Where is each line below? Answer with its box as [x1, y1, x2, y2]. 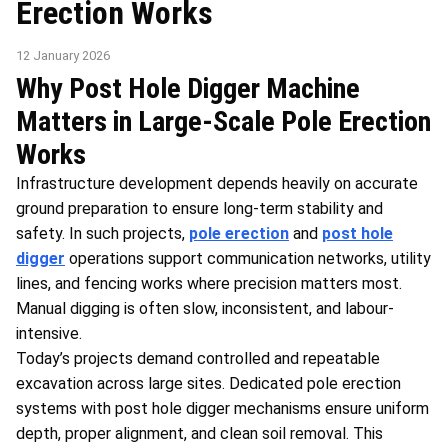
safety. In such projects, [16, 223, 185, 243]
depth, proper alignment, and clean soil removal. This [16, 423, 383, 443]
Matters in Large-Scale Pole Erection [16, 104, 431, 138]
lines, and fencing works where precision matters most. [16, 273, 402, 293]
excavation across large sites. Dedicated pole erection [16, 373, 401, 393]
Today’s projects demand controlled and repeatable [16, 348, 380, 368]
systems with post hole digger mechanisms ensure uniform [16, 398, 429, 418]
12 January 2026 [16, 47, 110, 63]
